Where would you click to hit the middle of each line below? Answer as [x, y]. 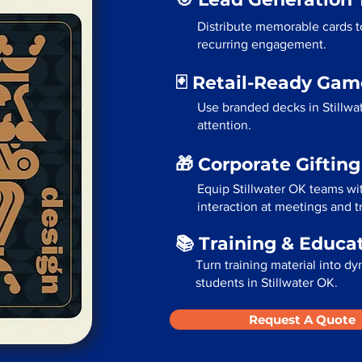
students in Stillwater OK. [267, 282]
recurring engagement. [262, 44]
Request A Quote [302, 320]
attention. [224, 125]
